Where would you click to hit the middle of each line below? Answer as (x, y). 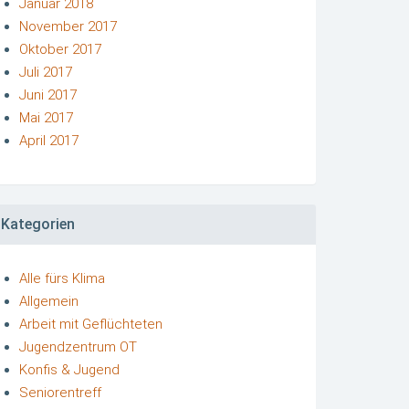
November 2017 (68, 26)
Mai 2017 (46, 117)
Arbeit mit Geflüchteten (91, 324)
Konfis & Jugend (69, 370)
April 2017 (49, 140)
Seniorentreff (60, 393)
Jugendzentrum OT (78, 347)
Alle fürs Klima (62, 278)
